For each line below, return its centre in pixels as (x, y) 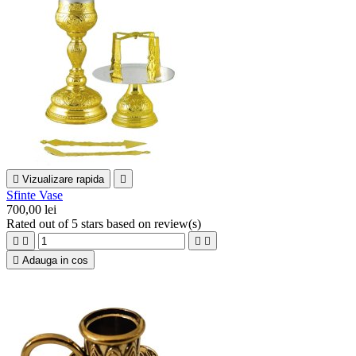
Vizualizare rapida (63, 179)
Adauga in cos (55, 260)
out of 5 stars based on (97, 223)
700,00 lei (31, 209)
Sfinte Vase (35, 195)
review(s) (178, 223)
